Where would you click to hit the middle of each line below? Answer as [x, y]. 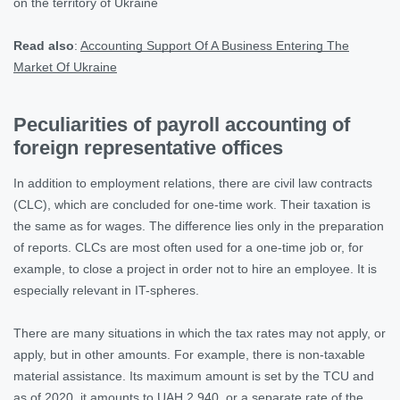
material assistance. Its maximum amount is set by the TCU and [194, 375]
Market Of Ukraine [65, 67]
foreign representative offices [148, 147]
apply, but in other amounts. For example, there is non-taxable [189, 354]
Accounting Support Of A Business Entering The [215, 45]
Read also [44, 45]
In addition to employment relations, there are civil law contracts [193, 183]
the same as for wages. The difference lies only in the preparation [199, 225]
